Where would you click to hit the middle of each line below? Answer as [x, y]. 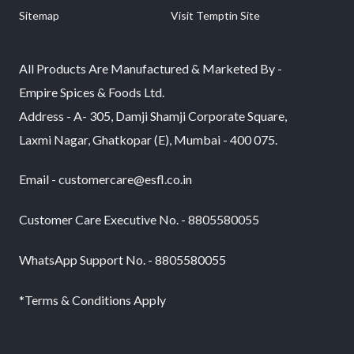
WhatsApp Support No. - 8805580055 [122, 259]
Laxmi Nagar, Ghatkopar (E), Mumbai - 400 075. [148, 139]
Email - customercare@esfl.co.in [105, 179]
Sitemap [39, 16]
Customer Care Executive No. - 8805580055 [139, 220]
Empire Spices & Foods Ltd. [91, 92]
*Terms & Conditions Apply [92, 299]
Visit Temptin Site [215, 16]
